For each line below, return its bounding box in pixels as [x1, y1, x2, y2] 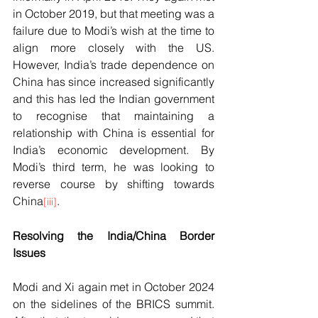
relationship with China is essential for [13, 126, 214, 141]
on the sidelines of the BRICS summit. [13, 297, 214, 312]
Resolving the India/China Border [13, 229, 214, 243]
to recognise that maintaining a [13, 109, 214, 124]
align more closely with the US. [13, 40, 214, 55]
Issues [13, 246, 45, 261]
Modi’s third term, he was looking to [13, 160, 214, 175]
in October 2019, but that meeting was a [13, 6, 214, 21]
